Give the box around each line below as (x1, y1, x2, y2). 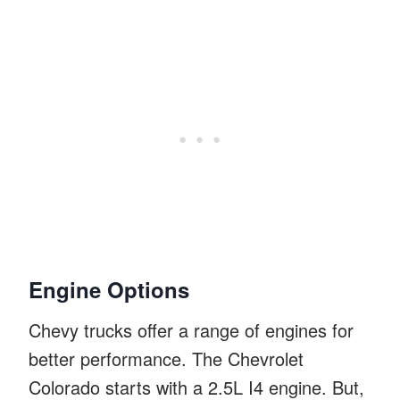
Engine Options (29, 273, 189, 304)
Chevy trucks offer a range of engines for (29, 316, 354, 343)
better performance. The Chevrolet (29, 345, 304, 371)
